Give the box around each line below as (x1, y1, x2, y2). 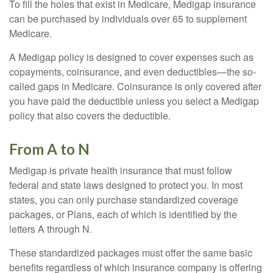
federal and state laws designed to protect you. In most (9, 178, 243, 192)
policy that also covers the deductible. (9, 108, 171, 122)
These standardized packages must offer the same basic (9, 246, 252, 260)
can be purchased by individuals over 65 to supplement (9, 12, 247, 26)
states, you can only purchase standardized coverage (9, 193, 238, 207)
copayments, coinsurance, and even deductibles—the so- (9, 65, 256, 79)
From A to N (9, 140, 90, 158)
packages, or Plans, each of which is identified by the (9, 207, 237, 221)
